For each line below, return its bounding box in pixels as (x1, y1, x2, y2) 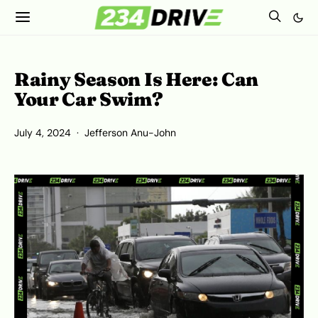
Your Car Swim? (14, 88, 163, 111)
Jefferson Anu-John (84, 127, 176, 139)
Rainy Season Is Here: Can (14, 68, 258, 91)
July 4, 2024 (14, 127, 71, 139)
